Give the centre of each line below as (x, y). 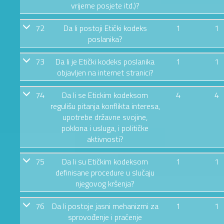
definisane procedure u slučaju (105, 172)
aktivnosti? (105, 139)
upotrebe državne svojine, (105, 117)
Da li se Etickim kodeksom (105, 95)
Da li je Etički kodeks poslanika (105, 61)
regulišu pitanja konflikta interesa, (105, 106)
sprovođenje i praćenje (105, 217)
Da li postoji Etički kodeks (105, 28)
